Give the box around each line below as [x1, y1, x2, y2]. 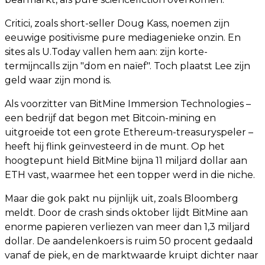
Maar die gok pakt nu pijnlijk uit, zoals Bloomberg [5, 193, 238, 204]
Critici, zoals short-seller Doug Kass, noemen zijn [5, 18, 230, 29]
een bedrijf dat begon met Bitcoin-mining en [5, 112, 216, 124]
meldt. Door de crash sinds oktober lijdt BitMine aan [5, 207, 248, 218]
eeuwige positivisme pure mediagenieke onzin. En [5, 32, 241, 43]
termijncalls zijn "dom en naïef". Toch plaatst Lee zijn [5, 60, 250, 72]
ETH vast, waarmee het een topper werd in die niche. [5, 169, 255, 180]
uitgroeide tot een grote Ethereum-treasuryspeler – [5, 127, 253, 138]
